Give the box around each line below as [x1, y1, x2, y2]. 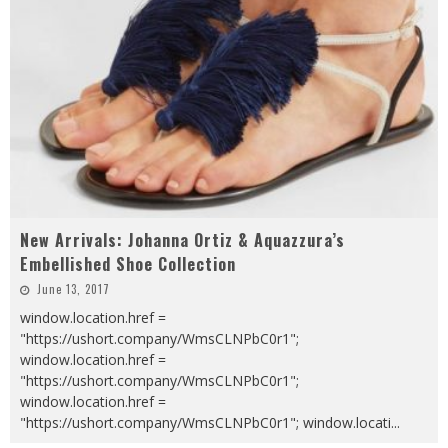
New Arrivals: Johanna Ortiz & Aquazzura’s [20, 228, 345, 253]
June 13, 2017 [37, 281, 110, 298]
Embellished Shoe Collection [20, 252, 236, 277]
